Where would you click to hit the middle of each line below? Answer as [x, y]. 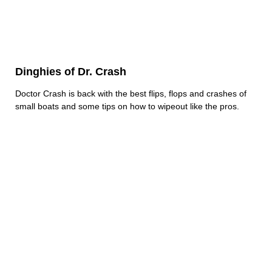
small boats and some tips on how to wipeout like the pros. [127, 107]
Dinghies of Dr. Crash [71, 72]
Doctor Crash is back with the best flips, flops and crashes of [131, 94]
